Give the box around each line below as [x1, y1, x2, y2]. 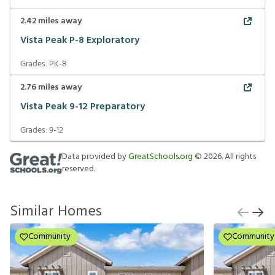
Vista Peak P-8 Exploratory [20, 32, 139, 48]
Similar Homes [10, 200, 102, 224]
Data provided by [62, 150, 128, 165]
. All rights [222, 150, 256, 165]
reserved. [62, 162, 95, 177]
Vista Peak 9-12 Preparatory [20, 98, 145, 115]
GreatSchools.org [128, 150, 193, 165]
